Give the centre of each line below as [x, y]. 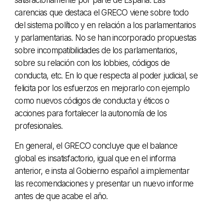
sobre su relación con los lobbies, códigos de [92, 63]
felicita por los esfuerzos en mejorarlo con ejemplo [102, 88]
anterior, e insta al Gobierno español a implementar [102, 171]
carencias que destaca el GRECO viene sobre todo [101, 12]
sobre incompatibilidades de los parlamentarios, [96, 50]
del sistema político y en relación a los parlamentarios [105, 25]
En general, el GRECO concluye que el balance [96, 146]
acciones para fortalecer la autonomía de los [91, 113]
